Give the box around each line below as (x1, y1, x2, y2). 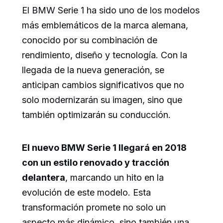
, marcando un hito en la (65, 172, 164, 183)
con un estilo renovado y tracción (22, 157, 169, 168)
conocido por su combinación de (22, 35, 157, 45)
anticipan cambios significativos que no (22, 80, 184, 90)
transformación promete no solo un (22, 202, 166, 213)
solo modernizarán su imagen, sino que (22, 95, 182, 105)
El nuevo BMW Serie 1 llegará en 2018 (22, 142, 187, 153)
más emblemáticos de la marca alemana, (22, 20, 188, 30)
